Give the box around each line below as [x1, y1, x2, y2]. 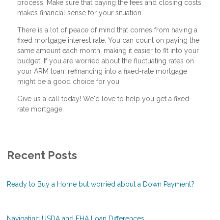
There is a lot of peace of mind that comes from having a [17, 26, 197, 34]
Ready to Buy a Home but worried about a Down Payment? [7, 180, 194, 188]
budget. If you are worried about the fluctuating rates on [17, 56, 194, 65]
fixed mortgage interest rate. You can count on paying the [17, 36, 199, 44]
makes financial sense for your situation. [17, 8, 143, 17]
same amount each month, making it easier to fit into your [17, 46, 199, 55]
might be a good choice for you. [17, 77, 121, 85]
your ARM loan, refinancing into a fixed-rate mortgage [17, 67, 187, 75]
